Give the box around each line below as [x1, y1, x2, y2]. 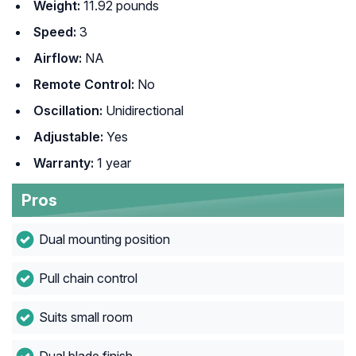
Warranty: [33, 155, 97, 172]
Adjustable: [33, 129, 106, 145]
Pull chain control [38, 270, 137, 287]
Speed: [33, 24, 76, 41]
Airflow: [33, 50, 82, 67]
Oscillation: [33, 103, 103, 119]
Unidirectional [103, 103, 184, 119]
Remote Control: [33, 76, 134, 93]
